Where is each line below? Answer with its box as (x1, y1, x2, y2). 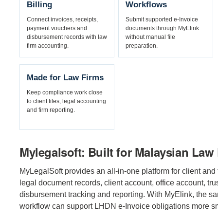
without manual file (126, 33, 176, 40)
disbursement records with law (27, 33, 107, 40)
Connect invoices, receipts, (27, 16, 98, 23)
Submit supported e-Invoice (126, 16, 199, 23)
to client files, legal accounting (27, 97, 106, 105)
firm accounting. (27, 42, 69, 49)
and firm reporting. (27, 106, 75, 113)
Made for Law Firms (27, 73, 104, 82)
